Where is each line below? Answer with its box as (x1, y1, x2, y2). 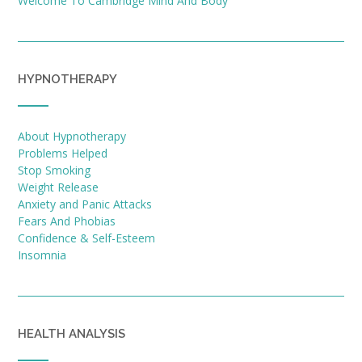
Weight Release (18, 179, 99, 195)
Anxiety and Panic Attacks (18, 196, 152, 212)
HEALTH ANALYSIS (18, 326, 125, 341)
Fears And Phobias (18, 213, 116, 229)
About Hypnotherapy (18, 128, 126, 144)
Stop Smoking (18, 162, 90, 178)
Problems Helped (18, 145, 107, 161)
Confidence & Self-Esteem (18, 229, 155, 246)
